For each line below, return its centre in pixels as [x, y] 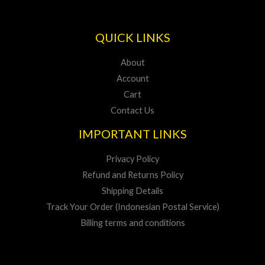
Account [132, 78]
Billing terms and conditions [132, 222]
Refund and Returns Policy [132, 174]
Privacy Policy [132, 159]
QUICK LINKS [132, 37]
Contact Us [132, 110]
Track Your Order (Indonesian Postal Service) [132, 206]
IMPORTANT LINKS [132, 133]
